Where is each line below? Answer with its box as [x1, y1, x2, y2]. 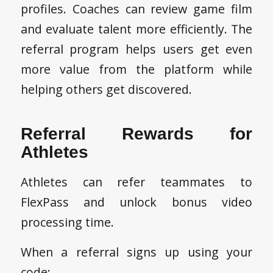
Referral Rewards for [20, 124, 253, 144]
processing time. [20, 213, 114, 230]
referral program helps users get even [20, 41, 253, 58]
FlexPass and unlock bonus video [20, 193, 253, 210]
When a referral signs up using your [20, 244, 253, 261]
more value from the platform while [20, 61, 253, 78]
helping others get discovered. [20, 81, 192, 98]
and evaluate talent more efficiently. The [20, 21, 253, 38]
